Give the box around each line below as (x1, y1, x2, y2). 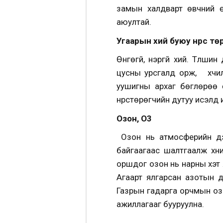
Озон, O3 (116, 113, 152, 123)
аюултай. (116, 16, 151, 27)
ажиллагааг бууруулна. (116, 199, 204, 210)
